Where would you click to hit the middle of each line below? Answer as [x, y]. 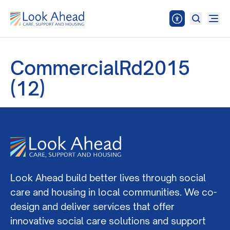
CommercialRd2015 [100, 68]
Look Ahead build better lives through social [108, 178]
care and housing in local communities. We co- [113, 192]
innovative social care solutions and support [108, 221]
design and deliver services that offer [92, 206]
